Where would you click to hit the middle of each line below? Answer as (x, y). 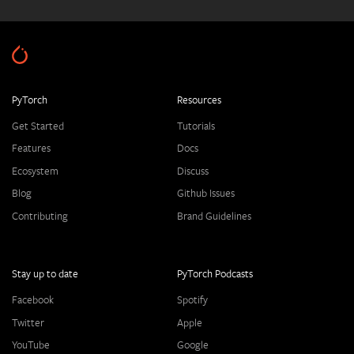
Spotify (192, 300)
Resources (199, 100)
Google (193, 345)
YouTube (31, 345)
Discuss (193, 171)
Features (31, 149)
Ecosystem (35, 171)
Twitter (28, 322)
